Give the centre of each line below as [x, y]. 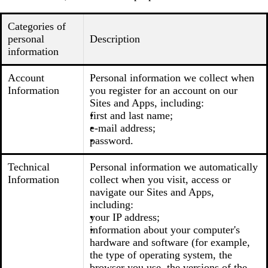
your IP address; [125, 217]
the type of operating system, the [161, 255]
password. [112, 141]
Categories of [37, 26]
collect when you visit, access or [160, 179]
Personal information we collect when [172, 78]
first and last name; [131, 115]
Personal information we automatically [174, 167]
